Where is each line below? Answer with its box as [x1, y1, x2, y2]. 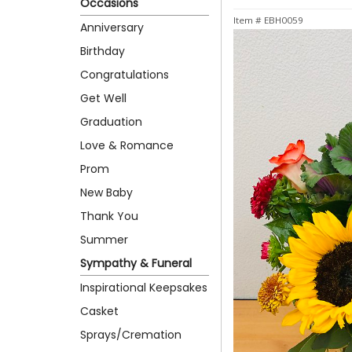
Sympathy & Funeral [80, 255, 192, 271]
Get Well [80, 90, 126, 106]
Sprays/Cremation [80, 326, 181, 343]
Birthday [80, 42, 125, 59]
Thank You [80, 207, 138, 224]
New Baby [80, 184, 133, 200]
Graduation [80, 113, 142, 130]
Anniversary [80, 19, 144, 35]
